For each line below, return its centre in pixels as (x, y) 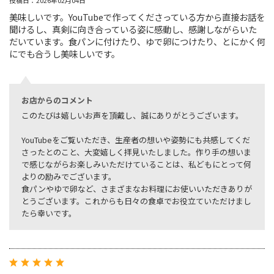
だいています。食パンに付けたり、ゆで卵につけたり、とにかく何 (137, 42)
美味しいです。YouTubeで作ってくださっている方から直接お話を (137, 17)
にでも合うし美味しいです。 (65, 54)
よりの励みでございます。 (69, 177)
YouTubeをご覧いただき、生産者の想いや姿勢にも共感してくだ (136, 140)
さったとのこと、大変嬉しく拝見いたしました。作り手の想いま (136, 152)
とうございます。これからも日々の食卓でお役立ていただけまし (136, 201)
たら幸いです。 (49, 213)
